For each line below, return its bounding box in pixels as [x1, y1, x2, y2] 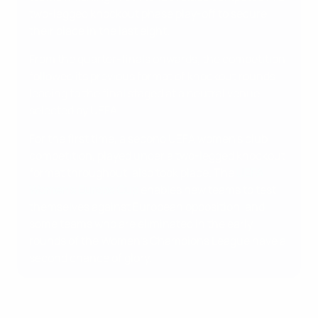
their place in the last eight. [29, 23, 170, 39]
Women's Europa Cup [29, 182, 138, 198]
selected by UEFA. [29, 102, 120, 119]
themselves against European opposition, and [29, 199, 265, 215]
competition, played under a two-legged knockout [29, 148, 285, 164]
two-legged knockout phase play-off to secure [29, 6, 267, 22]
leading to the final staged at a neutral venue [29, 85, 260, 102]
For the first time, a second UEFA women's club [29, 131, 268, 147]
